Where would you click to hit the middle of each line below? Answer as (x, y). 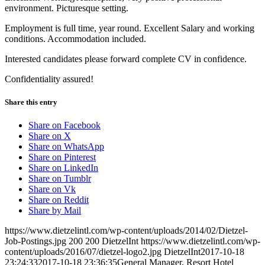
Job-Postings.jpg (35, 241)
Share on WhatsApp (66, 147)
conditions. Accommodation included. (75, 38)
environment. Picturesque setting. (67, 8)
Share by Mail (55, 211)
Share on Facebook (64, 125)
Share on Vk (52, 189)
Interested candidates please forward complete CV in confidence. (126, 59)
